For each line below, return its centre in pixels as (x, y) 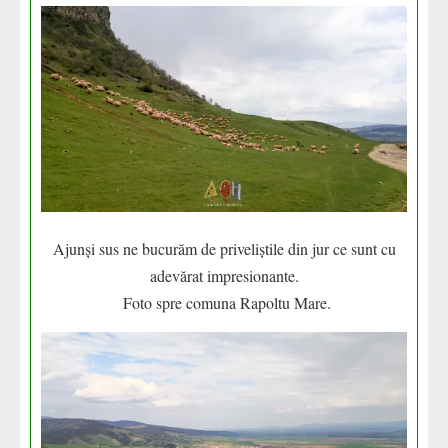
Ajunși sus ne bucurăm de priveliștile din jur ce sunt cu (224, 249)
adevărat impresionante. (224, 276)
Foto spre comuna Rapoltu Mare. (224, 303)
